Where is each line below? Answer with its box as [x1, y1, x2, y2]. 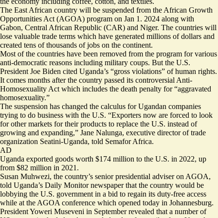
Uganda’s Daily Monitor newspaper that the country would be [14, 181, 204, 189]
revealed [128, 207, 154, 216]
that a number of [154, 207, 206, 216]
